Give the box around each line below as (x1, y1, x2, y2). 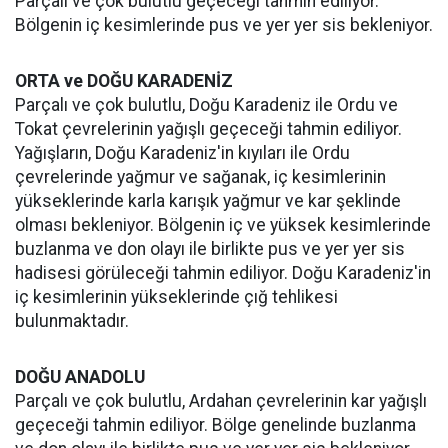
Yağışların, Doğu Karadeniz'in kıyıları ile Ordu (15, 143, 350, 164)
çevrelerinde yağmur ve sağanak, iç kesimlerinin (15, 167, 386, 188)
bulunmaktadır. (15, 311, 129, 332)
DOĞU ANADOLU (15, 367, 145, 388)
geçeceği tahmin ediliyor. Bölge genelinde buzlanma (15, 415, 416, 436)
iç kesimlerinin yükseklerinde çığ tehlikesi (15, 287, 338, 308)
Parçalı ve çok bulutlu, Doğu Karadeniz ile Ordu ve (15, 95, 398, 116)
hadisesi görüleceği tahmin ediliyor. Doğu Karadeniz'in (15, 263, 431, 284)
